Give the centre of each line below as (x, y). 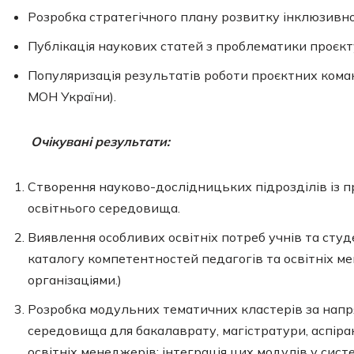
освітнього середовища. (104, 208)
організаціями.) (75, 280)
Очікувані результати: (100, 141)
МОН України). (72, 96)
